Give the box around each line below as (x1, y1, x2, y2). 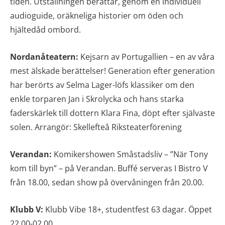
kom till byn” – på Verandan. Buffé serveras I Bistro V (10, 162, 208, 174)
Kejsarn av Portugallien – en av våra (78, 51, 214, 62)
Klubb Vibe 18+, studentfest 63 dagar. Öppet (43, 203, 212, 215)
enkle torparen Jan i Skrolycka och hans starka (10, 93, 184, 104)
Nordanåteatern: (10, 51, 78, 62)
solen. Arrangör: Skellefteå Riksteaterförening (10, 121, 182, 133)
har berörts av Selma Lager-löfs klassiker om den (10, 79, 194, 90)
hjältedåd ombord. (10, 24, 81, 35)
